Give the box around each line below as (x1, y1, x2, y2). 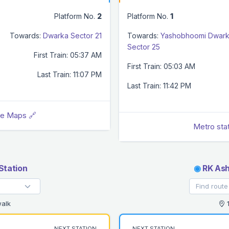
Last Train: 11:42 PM (127, 81, 191, 90)
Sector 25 (127, 42, 160, 51)
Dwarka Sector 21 (43, 31, 102, 40)
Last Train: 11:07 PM (37, 70, 102, 79)
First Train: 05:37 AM (34, 50, 102, 59)
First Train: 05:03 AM (127, 61, 195, 71)
